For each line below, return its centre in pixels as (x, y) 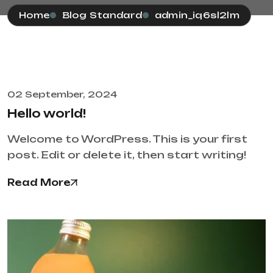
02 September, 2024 (62, 94)
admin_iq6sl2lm (197, 15)
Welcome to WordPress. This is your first (127, 139)
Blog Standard (102, 15)
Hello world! (47, 114)
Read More (39, 183)
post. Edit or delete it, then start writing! (127, 155)
